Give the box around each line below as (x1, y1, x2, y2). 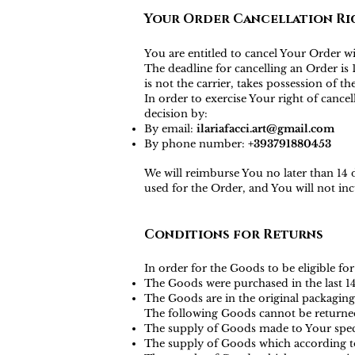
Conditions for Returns (144, 226, 323, 243)
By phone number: (144, 137, 248, 151)
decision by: (144, 107, 208, 120)
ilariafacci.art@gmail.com (197, 122, 334, 136)
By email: (144, 122, 197, 136)
